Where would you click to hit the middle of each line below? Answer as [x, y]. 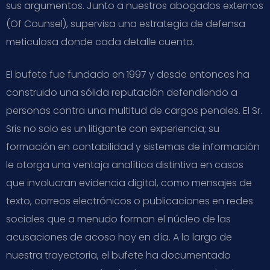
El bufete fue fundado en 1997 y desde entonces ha [128, 74]
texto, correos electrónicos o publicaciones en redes [130, 201]
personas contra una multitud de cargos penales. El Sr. [134, 110]
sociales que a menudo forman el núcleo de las [118, 219]
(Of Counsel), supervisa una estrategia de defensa [126, 24]
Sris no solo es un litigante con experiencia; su [113, 128]
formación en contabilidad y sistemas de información [133, 146]
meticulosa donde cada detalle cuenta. [100, 42]
